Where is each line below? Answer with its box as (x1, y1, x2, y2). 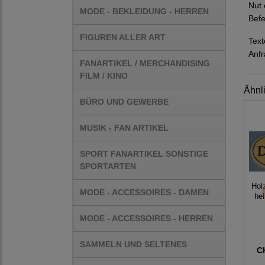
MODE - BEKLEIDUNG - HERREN (80, 7, 209, 16)
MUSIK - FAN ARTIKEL (80, 123, 169, 132)
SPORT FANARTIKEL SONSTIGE (80, 149, 208, 159)
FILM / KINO (80, 71, 128, 80)
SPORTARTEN (80, 161, 136, 171)
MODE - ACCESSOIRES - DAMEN (80, 188, 209, 197)
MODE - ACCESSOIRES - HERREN (80, 214, 213, 223)
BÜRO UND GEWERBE (80, 97, 169, 106)
